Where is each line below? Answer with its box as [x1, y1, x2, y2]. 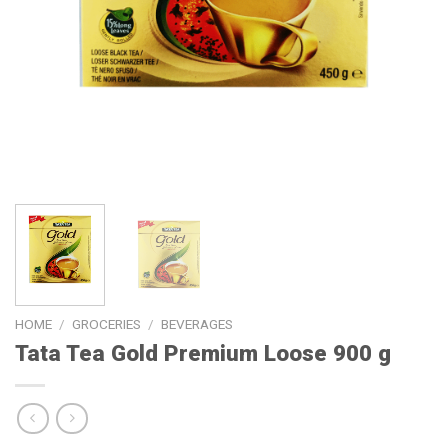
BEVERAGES [161, 316, 234, 333]
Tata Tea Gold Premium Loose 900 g [15, 339, 391, 366]
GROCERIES [72, 316, 142, 333]
